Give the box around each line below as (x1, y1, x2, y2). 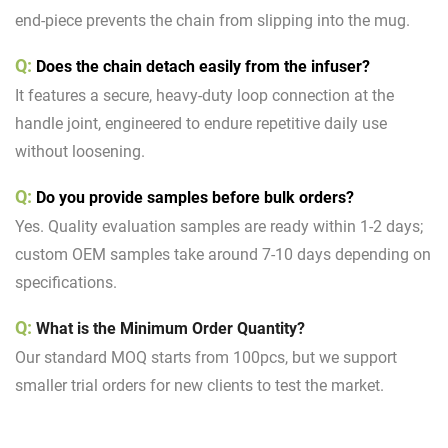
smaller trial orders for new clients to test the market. (15, 375, 388, 395)
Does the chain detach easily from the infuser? (32, 56, 370, 76)
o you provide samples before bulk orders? (46, 187, 354, 207)
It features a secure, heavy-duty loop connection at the (15, 85, 394, 105)
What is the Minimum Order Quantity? (32, 318, 305, 338)
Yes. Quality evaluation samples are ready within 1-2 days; (15, 216, 423, 236)
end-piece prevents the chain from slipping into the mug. (15, 10, 410, 30)
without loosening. (15, 141, 145, 161)
